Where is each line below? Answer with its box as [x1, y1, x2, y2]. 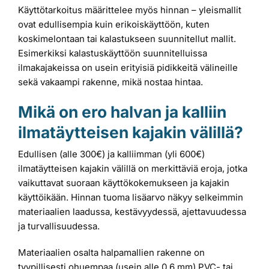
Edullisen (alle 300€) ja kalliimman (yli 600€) [18, 148, 205, 160]
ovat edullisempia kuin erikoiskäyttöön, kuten [18, 19, 210, 31]
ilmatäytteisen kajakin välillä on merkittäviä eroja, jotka [18, 163, 247, 175]
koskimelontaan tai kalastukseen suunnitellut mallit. [18, 33, 236, 45]
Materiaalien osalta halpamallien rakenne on [18, 247, 205, 259]
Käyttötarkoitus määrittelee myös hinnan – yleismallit [18, 4, 241, 16]
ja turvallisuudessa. [18, 220, 100, 232]
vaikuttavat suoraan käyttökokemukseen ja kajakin [18, 177, 229, 189]
